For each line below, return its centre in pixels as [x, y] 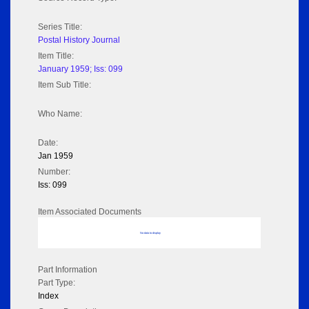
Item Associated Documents [90, 212]
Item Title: [56, 56]
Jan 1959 [56, 156]
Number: [54, 172]
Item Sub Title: [64, 85]
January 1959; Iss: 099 [80, 69]
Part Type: [57, 283]
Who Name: [60, 114]
